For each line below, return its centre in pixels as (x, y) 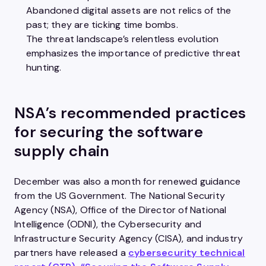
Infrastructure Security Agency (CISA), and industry (129, 238)
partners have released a (71, 253)
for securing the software (109, 132)
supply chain (62, 151)
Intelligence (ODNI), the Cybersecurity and (108, 224)
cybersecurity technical (187, 253)
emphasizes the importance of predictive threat (134, 53)
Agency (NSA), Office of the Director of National (121, 210)
